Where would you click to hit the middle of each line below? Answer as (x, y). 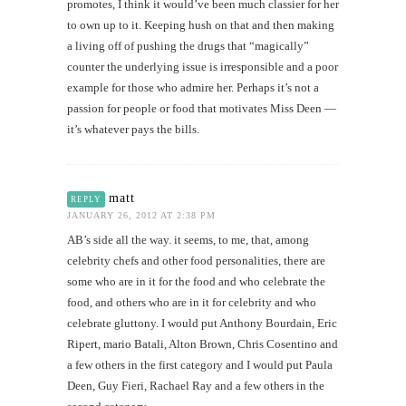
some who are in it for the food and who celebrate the (196, 281)
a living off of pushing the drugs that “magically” (188, 45)
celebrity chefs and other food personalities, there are (196, 260)
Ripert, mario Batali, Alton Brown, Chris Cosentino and (203, 343)
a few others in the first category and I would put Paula (200, 364)
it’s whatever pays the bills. (133, 129)
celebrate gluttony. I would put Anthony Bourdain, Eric (202, 323)
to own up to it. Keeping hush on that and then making (201, 24)
